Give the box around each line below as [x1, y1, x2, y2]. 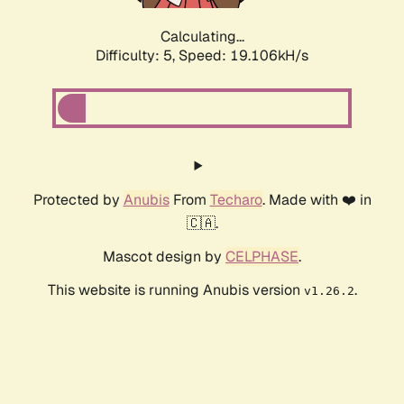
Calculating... [160, 27, 244, 47]
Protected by [32, 190, 124, 210]
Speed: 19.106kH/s [179, 46, 308, 66]
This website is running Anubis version [47, 280, 304, 300]
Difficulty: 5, [96, 46, 179, 66]
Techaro [209, 190, 262, 210]
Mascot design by [103, 247, 225, 267]
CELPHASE [225, 247, 298, 267]
